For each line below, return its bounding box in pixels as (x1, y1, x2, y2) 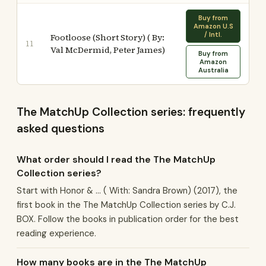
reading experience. (17, 227, 96, 239)
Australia (198, 66, 229, 74)
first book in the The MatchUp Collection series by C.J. (17, 199, 236, 211)
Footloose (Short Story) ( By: (50, 31, 164, 43)
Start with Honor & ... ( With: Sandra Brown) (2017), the (17, 185, 237, 197)
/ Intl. (204, 30, 222, 39)
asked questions (17, 121, 104, 136)
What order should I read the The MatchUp (17, 153, 216, 166)
